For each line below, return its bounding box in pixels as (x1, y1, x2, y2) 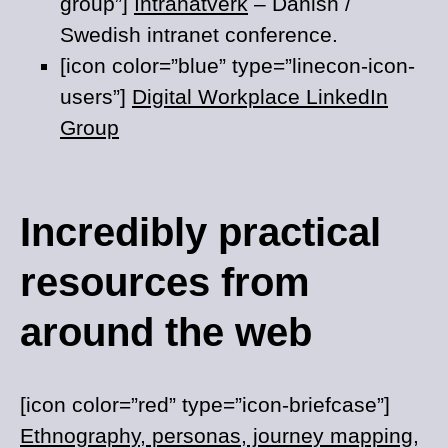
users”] (60, 85, 132, 108)
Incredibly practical (20, 210, 381, 254)
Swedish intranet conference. (60, 23, 338, 46)
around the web (20, 310, 312, 354)
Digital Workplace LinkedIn (132, 85, 388, 108)
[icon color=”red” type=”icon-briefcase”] (20, 393, 390, 416)
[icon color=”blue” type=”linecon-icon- (60, 54, 415, 77)
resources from (20, 260, 310, 304)
